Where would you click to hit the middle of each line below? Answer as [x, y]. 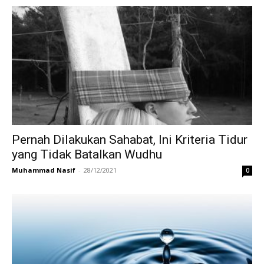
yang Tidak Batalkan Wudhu [87, 154]
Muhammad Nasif [44, 170]
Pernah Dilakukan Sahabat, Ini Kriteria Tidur [130, 139]
